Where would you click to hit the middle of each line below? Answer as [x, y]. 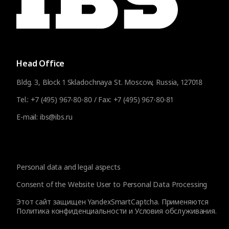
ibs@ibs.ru [56, 117]
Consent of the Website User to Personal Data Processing [112, 184]
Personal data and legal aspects [68, 167]
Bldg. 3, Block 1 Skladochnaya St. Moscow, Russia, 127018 [110, 82]
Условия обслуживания [175, 211]
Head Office [41, 63]
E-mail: [28, 117]
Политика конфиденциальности [72, 211]
